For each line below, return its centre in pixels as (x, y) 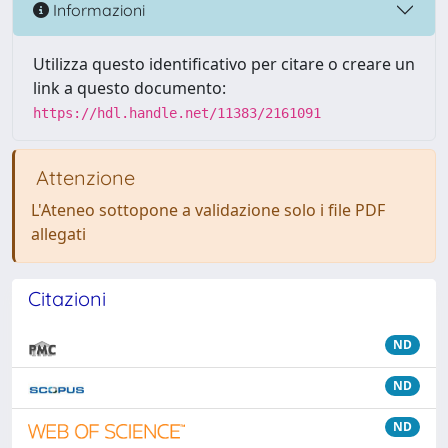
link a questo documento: (129, 88)
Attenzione (83, 177)
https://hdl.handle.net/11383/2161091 (177, 113)
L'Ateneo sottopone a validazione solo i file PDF (208, 210)
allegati (58, 234)
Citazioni (67, 298)
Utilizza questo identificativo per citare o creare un (224, 64)
